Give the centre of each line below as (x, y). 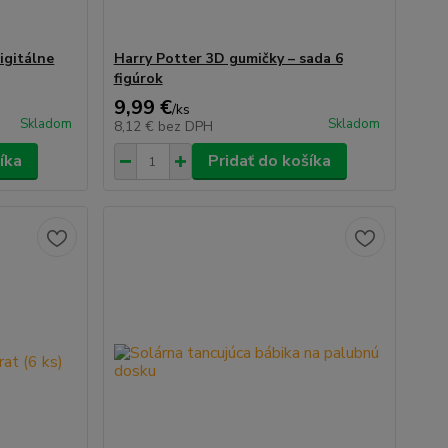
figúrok (138, 78)
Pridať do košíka (269, 161)
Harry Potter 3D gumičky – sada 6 (228, 58)
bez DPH (185, 126)
